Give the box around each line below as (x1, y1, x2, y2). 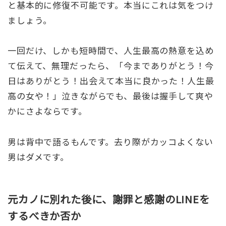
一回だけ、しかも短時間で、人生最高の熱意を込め (8, 44, 214, 57)
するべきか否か (8, 208, 81, 223)
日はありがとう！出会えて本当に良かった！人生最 (8, 74, 214, 87)
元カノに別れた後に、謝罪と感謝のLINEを (8, 191, 210, 207)
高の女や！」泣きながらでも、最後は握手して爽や (8, 89, 213, 102)
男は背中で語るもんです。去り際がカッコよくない (8, 135, 213, 148)
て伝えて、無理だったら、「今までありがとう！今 (8, 59, 214, 72)
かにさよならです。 (8, 104, 87, 118)
